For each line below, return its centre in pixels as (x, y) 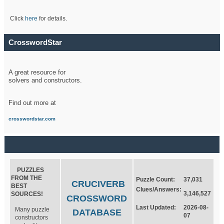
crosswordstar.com (32, 118)
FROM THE (27, 178)
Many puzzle (32, 210)
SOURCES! (27, 194)
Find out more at (32, 102)
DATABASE (97, 213)
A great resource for (37, 72)
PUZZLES (28, 170)
